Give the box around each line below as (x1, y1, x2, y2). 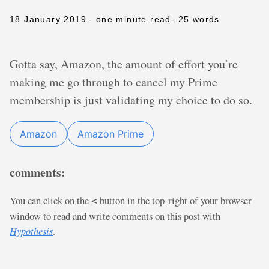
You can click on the (10, 193, 91, 207)
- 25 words (171, 14, 220, 24)
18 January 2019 (10, 14, 86, 24)
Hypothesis (10, 223, 53, 237)
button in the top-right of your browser (97, 193, 252, 207)
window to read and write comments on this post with (10, 208, 220, 223)
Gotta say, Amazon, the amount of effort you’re (10, 56, 238, 72)
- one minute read (89, 14, 171, 24)
